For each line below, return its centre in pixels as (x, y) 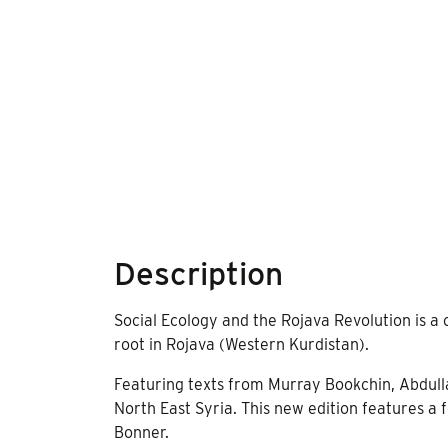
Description (198, 273)
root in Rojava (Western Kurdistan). (241, 344)
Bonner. (141, 432)
